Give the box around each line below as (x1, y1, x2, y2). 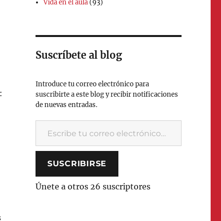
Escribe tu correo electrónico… (35, 115, 75, 124)
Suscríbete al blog (35, 48, 122, 61)
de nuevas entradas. (35, 100, 97, 109)
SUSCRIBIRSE (47, 158, 107, 168)
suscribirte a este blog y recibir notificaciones (35, 90, 178, 99)
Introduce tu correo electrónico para (35, 79, 149, 88)
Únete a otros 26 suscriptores (35, 181, 150, 191)
